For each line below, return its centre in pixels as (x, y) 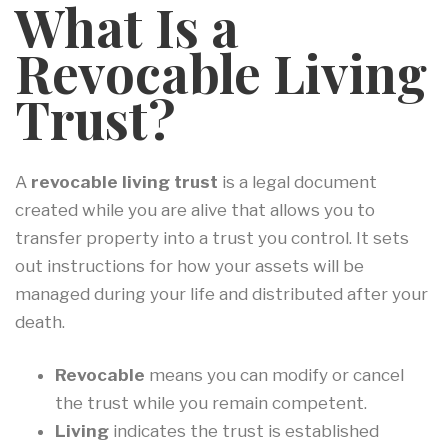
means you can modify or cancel (274, 375)
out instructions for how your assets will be (189, 265)
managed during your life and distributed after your (221, 293)
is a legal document (297, 181)
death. (40, 321)
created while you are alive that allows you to (195, 209)
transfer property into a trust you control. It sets (212, 237)
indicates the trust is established (244, 431)
